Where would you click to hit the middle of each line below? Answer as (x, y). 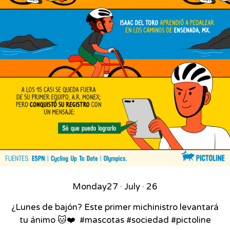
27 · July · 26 (132, 187)
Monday (90, 187)
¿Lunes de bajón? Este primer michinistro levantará (115, 208)
